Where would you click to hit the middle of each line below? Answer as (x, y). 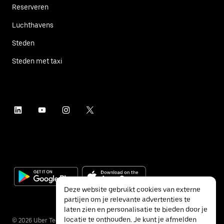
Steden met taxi (37, 61)
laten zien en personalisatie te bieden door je (136, 209)
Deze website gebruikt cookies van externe (132, 189)
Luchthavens (33, 25)
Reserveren (30, 7)
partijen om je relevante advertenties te (127, 199)
